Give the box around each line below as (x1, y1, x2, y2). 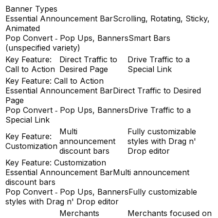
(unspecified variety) (5, 43, 80, 53)
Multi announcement (113, 167, 189, 178)
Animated (5, 23, 40, 34)
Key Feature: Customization (5, 158, 106, 168)
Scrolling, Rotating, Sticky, (113, 14, 210, 24)
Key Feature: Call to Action (5, 76, 104, 86)
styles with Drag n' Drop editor (5, 197, 119, 207)
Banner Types (5, 4, 57, 14)
